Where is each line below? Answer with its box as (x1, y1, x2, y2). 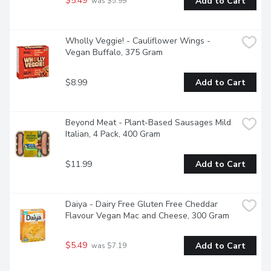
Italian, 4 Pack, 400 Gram (65, 128, 160, 140)
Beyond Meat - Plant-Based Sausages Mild (65, 117, 231, 129)
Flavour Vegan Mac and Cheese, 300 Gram (65, 210, 229, 222)
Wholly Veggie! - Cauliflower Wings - (65, 35, 211, 47)
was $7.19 (90, 241, 126, 251)
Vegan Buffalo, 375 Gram (65, 47, 163, 59)
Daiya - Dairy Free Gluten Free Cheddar (65, 198, 218, 211)
